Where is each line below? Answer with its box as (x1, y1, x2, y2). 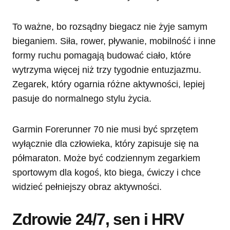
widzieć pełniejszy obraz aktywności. (12, 181, 162, 192)
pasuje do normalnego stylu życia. (12, 93, 151, 104)
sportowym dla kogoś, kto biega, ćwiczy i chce (12, 167, 201, 178)
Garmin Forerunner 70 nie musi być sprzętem (12, 124, 198, 135)
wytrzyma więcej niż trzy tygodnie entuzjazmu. (12, 64, 201, 75)
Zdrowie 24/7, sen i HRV (12, 209, 184, 228)
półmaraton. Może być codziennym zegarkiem (12, 152, 200, 163)
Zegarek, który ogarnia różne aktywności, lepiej (12, 79, 205, 89)
